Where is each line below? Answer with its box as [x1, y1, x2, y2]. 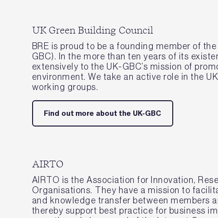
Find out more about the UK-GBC [44, 109, 162, 118]
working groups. [32, 82, 99, 92]
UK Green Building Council [32, 25, 153, 36]
